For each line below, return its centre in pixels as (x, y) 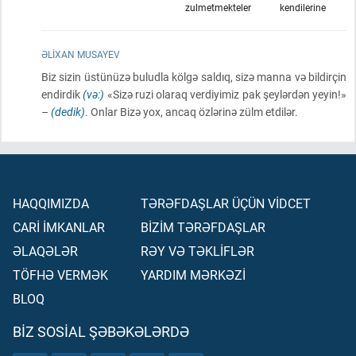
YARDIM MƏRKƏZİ (193, 275)
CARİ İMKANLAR (59, 227)
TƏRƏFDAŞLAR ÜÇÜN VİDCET (226, 203)
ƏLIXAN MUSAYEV (81, 54)
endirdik (62, 94)
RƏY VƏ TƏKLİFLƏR (197, 251)
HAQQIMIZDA (51, 203)
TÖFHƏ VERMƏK (60, 275)
